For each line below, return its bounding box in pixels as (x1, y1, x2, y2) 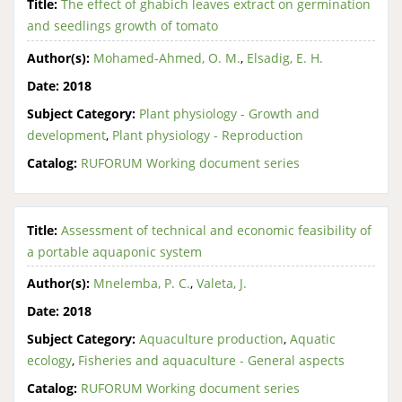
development (27, 126, 106, 144)
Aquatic (290, 330, 336, 347)
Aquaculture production (139, 330, 284, 347)
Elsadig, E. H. (247, 48, 323, 66)
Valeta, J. (197, 275, 247, 292)
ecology (27, 352, 72, 369)
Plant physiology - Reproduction (112, 126, 303, 144)
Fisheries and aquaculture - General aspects (78, 352, 345, 369)
